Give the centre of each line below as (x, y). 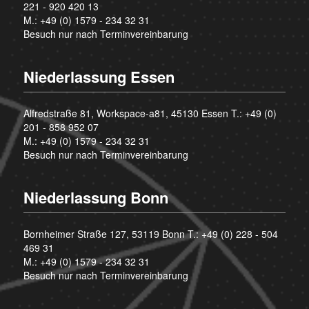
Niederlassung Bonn (96, 197)
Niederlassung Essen (99, 76)
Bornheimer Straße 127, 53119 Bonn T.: (112, 233)
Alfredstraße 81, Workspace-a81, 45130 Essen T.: (134, 113)
